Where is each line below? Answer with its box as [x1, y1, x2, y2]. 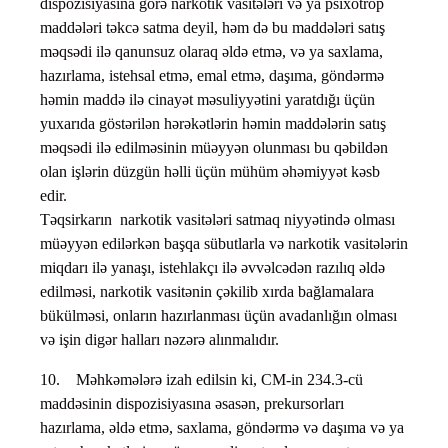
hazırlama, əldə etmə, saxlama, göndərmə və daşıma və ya [40, 419, 404, 437]
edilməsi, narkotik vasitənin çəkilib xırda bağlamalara [40, 283, 374, 301]
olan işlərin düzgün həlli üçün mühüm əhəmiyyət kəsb [40, 163, 380, 181]
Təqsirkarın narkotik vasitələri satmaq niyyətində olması [40, 211, 395, 229]
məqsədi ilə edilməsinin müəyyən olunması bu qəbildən [40, 139, 388, 157]
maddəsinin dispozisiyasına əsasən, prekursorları [40, 395, 344, 413]
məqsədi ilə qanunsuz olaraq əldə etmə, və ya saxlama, [40, 43, 383, 61]
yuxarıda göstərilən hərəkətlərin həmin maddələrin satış [40, 115, 386, 133]
